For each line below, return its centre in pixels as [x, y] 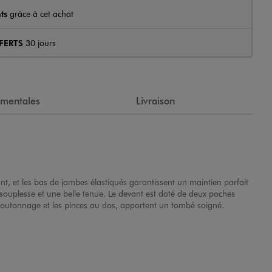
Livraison [155, 101]
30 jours [39, 42]
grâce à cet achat [40, 13]
